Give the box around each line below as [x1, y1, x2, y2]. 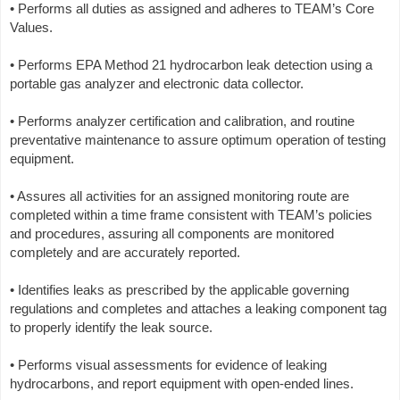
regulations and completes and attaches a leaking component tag [10, 301, 387, 316]
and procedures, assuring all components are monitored [10, 226, 334, 241]
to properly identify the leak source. [10, 320, 220, 335]
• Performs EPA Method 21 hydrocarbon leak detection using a [10, 57, 372, 72]
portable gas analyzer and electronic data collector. [10, 76, 304, 91]
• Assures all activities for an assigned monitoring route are [10, 188, 349, 204]
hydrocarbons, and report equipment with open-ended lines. [10, 376, 354, 391]
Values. [10, 20, 53, 35]
